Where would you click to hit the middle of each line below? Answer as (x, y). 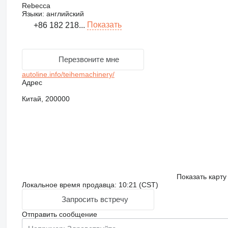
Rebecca (36, 5)
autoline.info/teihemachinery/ (68, 74)
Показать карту (201, 176)
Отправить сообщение (59, 214)
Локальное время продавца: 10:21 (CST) (90, 184)
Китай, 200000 (46, 98)
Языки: (33, 13)
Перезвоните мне (89, 60)
